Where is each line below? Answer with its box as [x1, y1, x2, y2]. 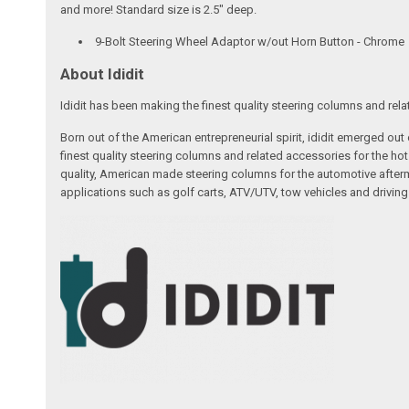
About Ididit [60, 65, 145, 84]
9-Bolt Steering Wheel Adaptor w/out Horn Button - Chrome [95, 35, 405, 49]
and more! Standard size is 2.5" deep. [60, 3, 257, 17]
